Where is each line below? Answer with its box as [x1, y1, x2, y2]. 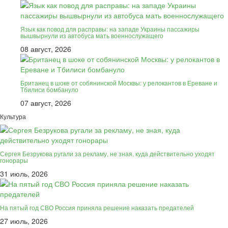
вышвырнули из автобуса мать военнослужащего [20, 31, 163, 40]
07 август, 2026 [20, 98, 71, 108]
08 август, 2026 [20, 44, 71, 54]
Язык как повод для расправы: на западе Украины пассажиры [20, 24, 199, 34]
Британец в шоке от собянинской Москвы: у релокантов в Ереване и [20, 78, 217, 88]
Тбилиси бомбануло [20, 85, 78, 94]
